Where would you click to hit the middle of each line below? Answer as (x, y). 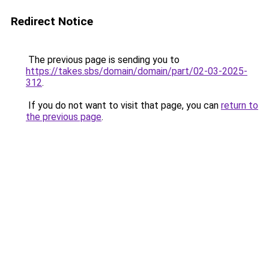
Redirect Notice (52, 21)
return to (240, 105)
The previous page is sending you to (103, 60)
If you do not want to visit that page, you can (123, 105)
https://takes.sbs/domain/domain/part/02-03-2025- (137, 71)
